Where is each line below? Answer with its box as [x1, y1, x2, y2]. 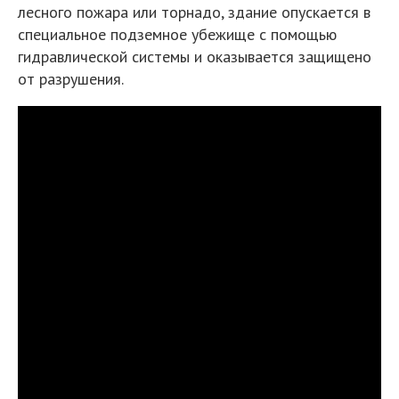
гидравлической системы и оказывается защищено [18, 46, 371, 67]
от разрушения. [18, 69, 124, 89]
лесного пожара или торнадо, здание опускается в [18, 2, 370, 22]
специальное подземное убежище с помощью [18, 24, 337, 45]
